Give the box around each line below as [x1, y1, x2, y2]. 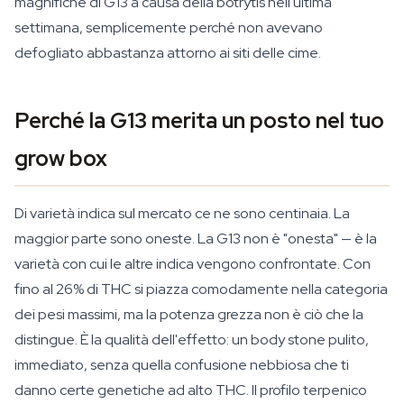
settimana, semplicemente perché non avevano [14, 18, 323, 37]
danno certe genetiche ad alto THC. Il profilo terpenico [14, 381, 367, 399]
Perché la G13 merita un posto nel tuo [14, 106, 384, 134]
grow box [14, 144, 107, 172]
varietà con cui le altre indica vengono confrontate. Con [14, 254, 371, 273]
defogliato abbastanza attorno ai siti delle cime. [14, 43, 321, 62]
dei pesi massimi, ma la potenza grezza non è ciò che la [14, 305, 363, 324]
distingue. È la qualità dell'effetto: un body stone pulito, [14, 330, 369, 349]
